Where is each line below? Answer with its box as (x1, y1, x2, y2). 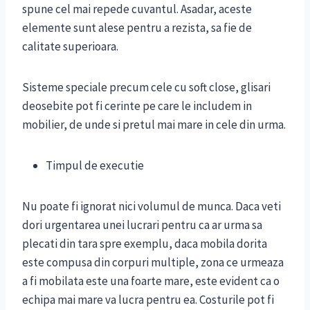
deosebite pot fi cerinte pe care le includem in (22, 98, 252, 114)
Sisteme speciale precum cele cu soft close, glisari (22, 80, 271, 95)
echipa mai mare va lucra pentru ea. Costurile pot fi (22, 292, 274, 308)
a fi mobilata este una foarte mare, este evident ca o (22, 273, 280, 289)
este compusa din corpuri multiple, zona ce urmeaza (22, 255, 284, 271)
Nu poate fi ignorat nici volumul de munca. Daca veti (22, 199, 281, 215)
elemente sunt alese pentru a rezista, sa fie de (22, 20, 252, 36)
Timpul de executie (46, 158, 144, 174)
